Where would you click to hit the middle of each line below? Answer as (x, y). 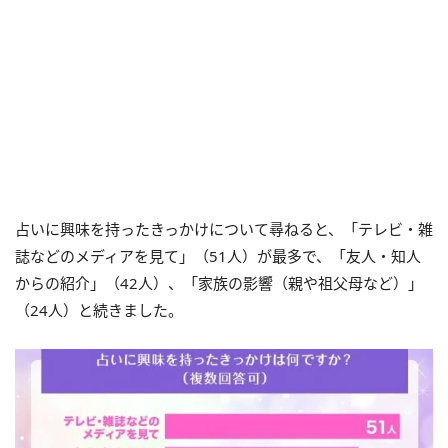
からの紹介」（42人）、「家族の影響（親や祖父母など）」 (219, 282)
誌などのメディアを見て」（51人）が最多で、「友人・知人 (218, 255)
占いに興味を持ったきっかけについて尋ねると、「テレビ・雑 (224, 228)
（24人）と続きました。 (99, 309)
